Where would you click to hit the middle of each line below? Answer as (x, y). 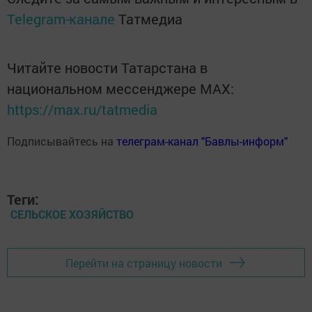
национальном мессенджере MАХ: (120, 88)
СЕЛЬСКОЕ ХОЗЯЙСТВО (72, 214)
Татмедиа (150, 19)
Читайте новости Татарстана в (107, 68)
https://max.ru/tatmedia (82, 109)
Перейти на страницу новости (144, 263)
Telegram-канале (61, 19)
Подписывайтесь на (62, 141)
